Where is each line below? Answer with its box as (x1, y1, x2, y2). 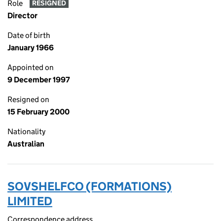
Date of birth (7, 31, 50, 40)
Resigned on (7, 95, 49, 104)
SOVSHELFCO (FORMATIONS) (7, 179, 172, 193)
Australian (7, 139, 44, 148)
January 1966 (7, 43, 54, 52)
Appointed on (7, 63, 54, 72)
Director (7, 11, 37, 20)
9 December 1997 (7, 75, 70, 84)
